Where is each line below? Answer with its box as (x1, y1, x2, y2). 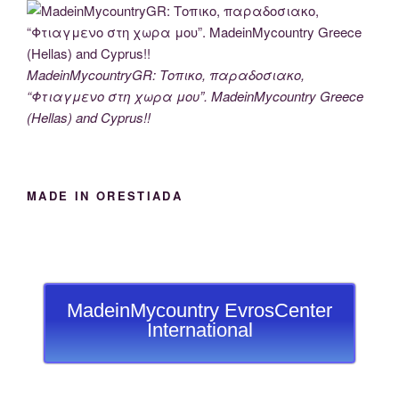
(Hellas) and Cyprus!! (27, 107, 151, 126)
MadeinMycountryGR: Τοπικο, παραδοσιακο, (27, 64, 305, 84)
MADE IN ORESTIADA (27, 187, 183, 205)
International (146, 318, 253, 341)
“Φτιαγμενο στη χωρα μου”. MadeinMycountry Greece (27, 85, 363, 105)
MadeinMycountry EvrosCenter (67, 298, 332, 322)
